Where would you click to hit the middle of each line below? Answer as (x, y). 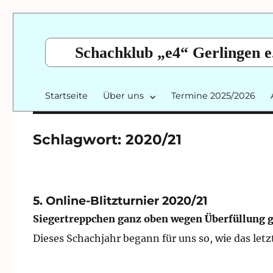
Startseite (67, 95)
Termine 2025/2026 (214, 95)
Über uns (124, 95)
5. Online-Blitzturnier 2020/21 (120, 200)
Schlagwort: (79, 139)
